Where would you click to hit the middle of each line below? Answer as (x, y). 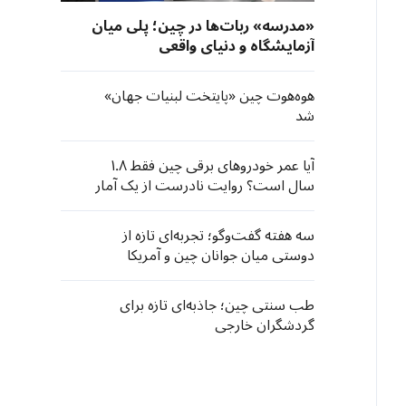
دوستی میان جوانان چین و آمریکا (221, 256)
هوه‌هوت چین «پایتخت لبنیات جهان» (209, 96)
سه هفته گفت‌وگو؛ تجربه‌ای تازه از (218, 236)
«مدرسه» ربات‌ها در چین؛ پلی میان (203, 26)
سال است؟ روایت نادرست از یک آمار (205, 186)
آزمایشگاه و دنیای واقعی (237, 46)
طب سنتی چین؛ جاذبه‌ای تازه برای (217, 305)
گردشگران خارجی (265, 325)
